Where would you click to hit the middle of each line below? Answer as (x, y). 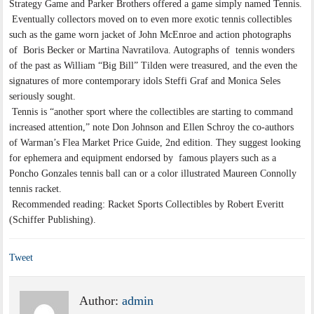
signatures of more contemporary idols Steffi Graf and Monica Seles (145, 81)
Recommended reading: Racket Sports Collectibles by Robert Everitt (147, 205)
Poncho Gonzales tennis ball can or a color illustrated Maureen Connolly (153, 174)
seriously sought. (43, 97)
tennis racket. (36, 189)
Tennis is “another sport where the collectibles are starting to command (151, 112)
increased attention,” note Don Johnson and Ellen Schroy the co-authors (152, 128)
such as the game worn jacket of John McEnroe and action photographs (150, 35)
